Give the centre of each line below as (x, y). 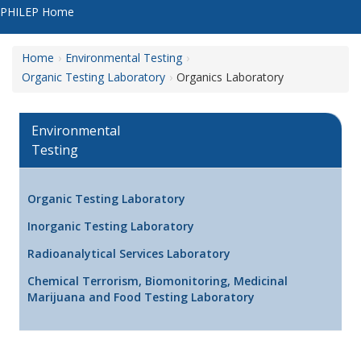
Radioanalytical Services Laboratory (129, 253)
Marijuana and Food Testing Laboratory (141, 297)
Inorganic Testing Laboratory (111, 226)
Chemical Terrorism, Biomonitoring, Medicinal (158, 280)
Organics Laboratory (230, 77)
